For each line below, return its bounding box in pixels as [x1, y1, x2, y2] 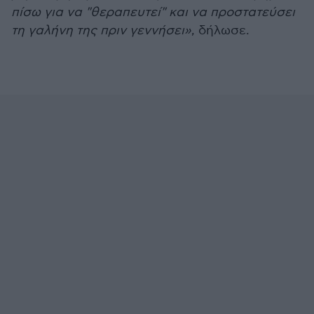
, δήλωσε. [191, 23, 250, 38]
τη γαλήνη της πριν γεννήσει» [11, 23, 191, 38]
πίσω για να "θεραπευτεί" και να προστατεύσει [11, 5, 295, 20]
